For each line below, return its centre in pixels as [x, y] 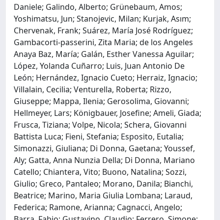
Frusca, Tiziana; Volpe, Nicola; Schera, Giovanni [100, 124]
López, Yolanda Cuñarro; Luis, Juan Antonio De [99, 66]
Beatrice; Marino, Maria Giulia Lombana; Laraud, [103, 195]
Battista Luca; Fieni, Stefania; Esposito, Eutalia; [99, 136]
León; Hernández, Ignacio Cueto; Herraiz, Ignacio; [106, 77]
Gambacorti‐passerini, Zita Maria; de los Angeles [103, 42]
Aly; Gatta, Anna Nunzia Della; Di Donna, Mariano [104, 160]
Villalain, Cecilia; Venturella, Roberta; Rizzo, [93, 89]
